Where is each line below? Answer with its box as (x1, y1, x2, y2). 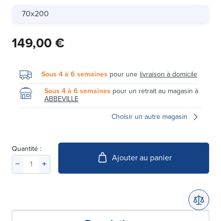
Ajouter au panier (111, 152, 172, 164)
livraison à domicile (140, 69, 197, 79)
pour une (108, 69, 140, 79)
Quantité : (12, 143, 41, 154)
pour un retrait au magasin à (110, 85, 198, 96)
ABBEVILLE (44, 93, 78, 104)
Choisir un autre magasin (111, 111, 187, 122)
